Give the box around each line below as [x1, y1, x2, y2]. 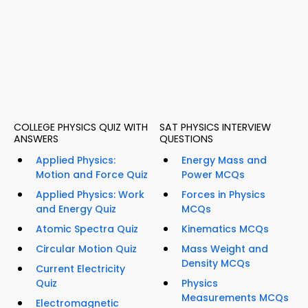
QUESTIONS [159, 132, 213, 146]
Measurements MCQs [181, 291, 289, 305]
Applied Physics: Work [36, 188, 144, 202]
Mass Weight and [181, 242, 268, 256]
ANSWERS [14, 132, 58, 146]
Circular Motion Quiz [36, 242, 137, 256]
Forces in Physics [181, 188, 265, 202]
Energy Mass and [181, 153, 267, 168]
